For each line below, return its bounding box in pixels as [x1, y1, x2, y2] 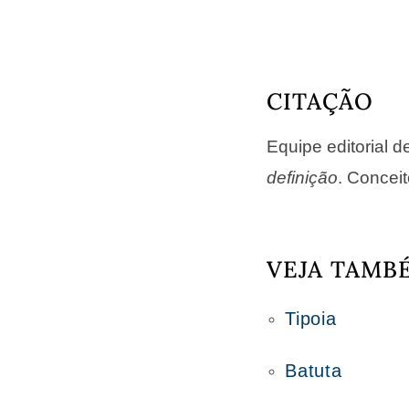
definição [267, 168, 339, 187]
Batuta [285, 361, 342, 381]
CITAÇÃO [267, 87, 374, 116]
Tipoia [285, 309, 337, 329]
